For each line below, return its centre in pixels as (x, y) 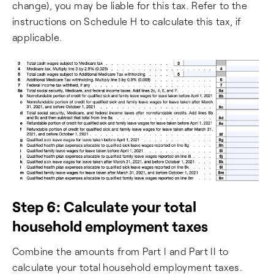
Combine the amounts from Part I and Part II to (120, 251)
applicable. (37, 37)
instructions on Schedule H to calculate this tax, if (127, 21)
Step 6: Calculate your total (104, 206)
